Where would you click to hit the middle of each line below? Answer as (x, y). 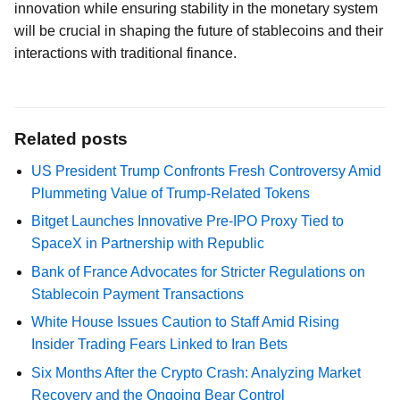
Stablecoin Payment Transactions (138, 294)
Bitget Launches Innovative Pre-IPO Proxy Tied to (188, 221)
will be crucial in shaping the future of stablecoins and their (199, 31)
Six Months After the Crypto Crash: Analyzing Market (196, 372)
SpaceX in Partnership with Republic (148, 244)
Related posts (71, 139)
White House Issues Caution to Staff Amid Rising (186, 322)
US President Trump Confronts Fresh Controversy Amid (207, 171)
